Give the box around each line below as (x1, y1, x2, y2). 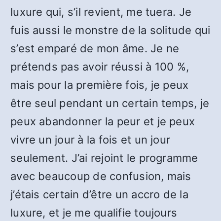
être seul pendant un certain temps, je (10, 97, 210, 110)
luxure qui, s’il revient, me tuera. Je (10, 5, 192, 18)
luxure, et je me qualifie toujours (10, 206, 178, 219)
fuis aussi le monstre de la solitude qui (10, 24, 211, 37)
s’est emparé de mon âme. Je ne (10, 42, 180, 55)
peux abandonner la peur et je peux (10, 115, 195, 128)
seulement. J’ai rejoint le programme (10, 151, 198, 164)
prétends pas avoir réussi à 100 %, (10, 60, 189, 73)
